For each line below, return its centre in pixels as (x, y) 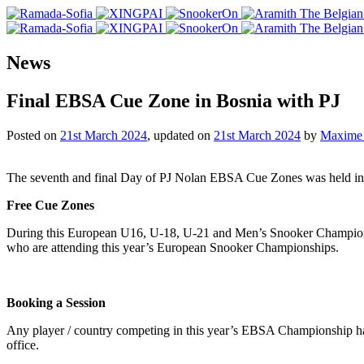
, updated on (180, 135)
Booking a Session (56, 302)
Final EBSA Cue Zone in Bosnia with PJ (173, 100)
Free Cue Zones (50, 205)
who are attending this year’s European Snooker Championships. (173, 247)
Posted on (33, 135)
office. (23, 344)
